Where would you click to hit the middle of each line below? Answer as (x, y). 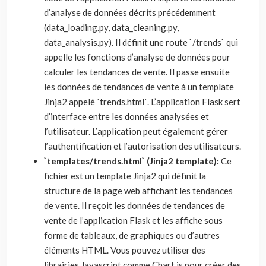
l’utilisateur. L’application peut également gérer (136, 131)
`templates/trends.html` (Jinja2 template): (132, 161)
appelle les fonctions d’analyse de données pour (137, 57)
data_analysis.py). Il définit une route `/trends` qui (141, 42)
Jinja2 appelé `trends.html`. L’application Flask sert (142, 102)
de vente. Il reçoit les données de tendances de (134, 205)
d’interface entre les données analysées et (126, 116)
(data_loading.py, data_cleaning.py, (111, 27)
